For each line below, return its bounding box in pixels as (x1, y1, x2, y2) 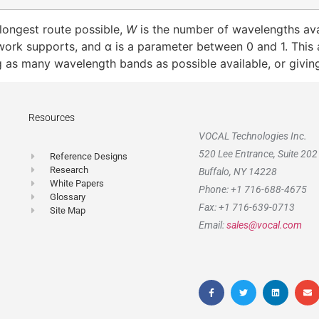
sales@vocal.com (226, 219, 302, 231)
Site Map (50, 205, 86, 216)
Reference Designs (50, 151, 128, 162)
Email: (199, 219, 226, 231)
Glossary (50, 192, 86, 203)
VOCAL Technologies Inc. (199, 130, 307, 142)
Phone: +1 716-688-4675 (199, 183, 307, 195)
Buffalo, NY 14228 (199, 165, 277, 177)
